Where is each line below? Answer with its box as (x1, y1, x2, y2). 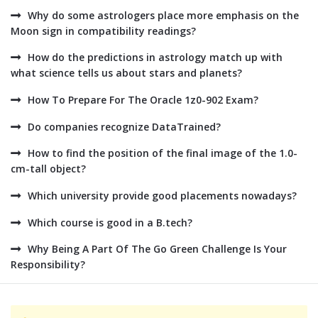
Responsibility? (11, 258, 85, 271)
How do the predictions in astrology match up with (28, 50, 283, 64)
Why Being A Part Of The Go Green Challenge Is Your (28, 242, 287, 256)
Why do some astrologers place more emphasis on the (28, 9, 299, 22)
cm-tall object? (11, 162, 86, 175)
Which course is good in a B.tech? (28, 216, 192, 229)
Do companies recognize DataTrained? (28, 120, 221, 133)
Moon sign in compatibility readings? (11, 24, 196, 38)
